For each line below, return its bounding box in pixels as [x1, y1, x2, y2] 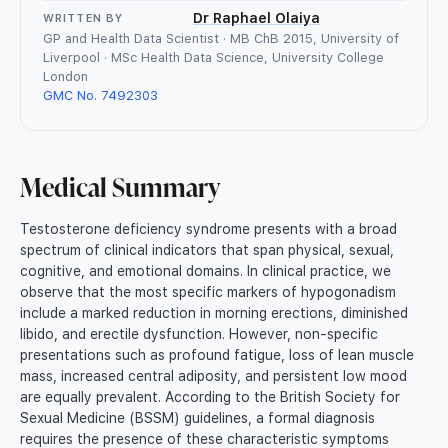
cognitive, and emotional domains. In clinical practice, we [20, 263, 391, 280]
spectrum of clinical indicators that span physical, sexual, [20, 242, 394, 259]
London [43, 69, 88, 85]
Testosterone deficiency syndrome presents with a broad [20, 221, 397, 238]
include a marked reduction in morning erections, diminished [20, 305, 408, 322]
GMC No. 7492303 [43, 88, 158, 104]
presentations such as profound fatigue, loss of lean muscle [20, 347, 414, 364]
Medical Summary [20, 169, 220, 205]
